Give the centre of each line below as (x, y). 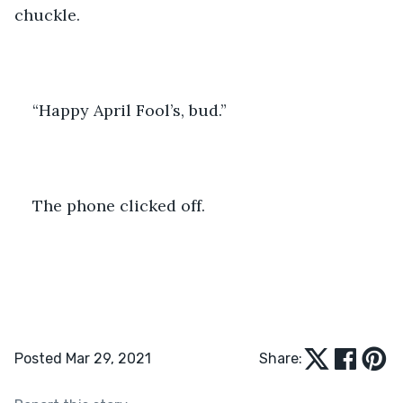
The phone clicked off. (121, 205)
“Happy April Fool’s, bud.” (130, 110)
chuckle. (47, 14)
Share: (281, 358)
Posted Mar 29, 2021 (83, 358)
